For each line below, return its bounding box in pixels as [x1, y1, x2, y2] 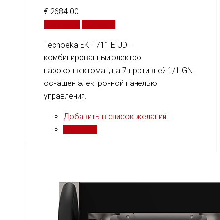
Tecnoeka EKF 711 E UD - [44, 40, 132, 50]
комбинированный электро [44, 53, 141, 62]
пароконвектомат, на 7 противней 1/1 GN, [44, 65, 194, 75]
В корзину [44, 19, 80, 29]
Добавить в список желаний [63, 111, 166, 121]
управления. [44, 91, 87, 101]
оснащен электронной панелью [44, 78, 157, 88]
